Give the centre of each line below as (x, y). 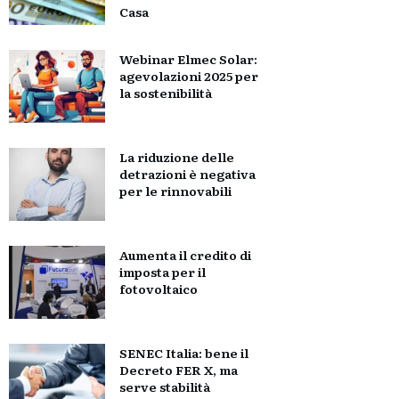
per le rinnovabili (175, 191)
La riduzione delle (176, 157)
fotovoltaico (158, 289)
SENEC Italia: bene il (183, 353)
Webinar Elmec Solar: (188, 59)
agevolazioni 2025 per (188, 76)
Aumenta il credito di (185, 255)
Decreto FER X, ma (178, 370)
